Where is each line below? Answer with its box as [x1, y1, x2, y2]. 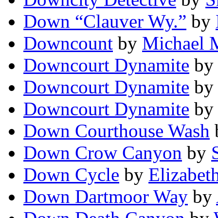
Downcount [23, 33, 113, 54]
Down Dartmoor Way [23, 186, 188, 207]
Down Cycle [23, 164, 119, 185]
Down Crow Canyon [23, 142, 182, 163]
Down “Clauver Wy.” [23, 11, 186, 32]
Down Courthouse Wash [23, 120, 210, 142]
